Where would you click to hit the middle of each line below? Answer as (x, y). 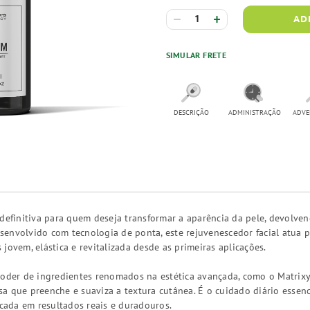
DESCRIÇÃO (191, 112)
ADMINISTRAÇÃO (255, 112)
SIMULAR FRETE (197, 55)
